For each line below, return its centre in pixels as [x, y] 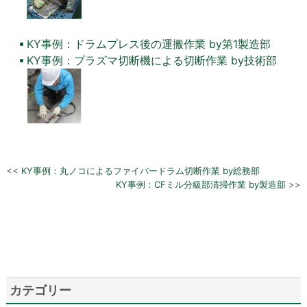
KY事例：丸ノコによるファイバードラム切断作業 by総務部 [140, 171]
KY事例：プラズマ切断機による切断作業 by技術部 [151, 61]
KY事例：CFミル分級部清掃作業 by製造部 [201, 185]
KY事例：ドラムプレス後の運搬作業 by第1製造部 [148, 44]
